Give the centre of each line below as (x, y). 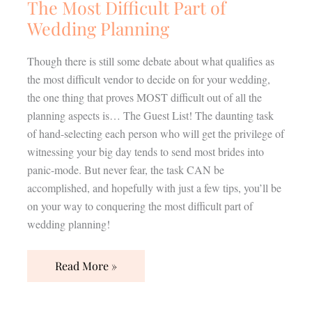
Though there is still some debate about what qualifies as (150, 61)
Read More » (86, 266)
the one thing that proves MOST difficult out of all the (144, 97)
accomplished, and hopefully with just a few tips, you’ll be (154, 188)
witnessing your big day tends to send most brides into (145, 152)
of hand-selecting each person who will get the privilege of (155, 134)
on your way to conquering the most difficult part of (140, 206)
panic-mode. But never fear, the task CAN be (125, 170)
